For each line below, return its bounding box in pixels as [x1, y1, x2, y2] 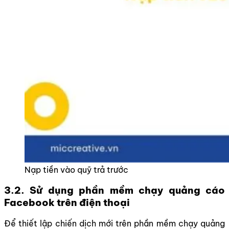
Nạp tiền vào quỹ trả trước [25, 164, 128, 175]
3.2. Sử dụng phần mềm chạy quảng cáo [4, 184, 225, 197]
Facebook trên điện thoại [4, 196, 130, 209]
